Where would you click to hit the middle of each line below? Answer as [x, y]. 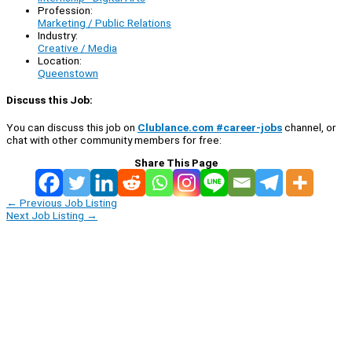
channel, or [309, 127]
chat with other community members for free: [114, 139]
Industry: [58, 36]
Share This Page [176, 162]
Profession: [65, 11]
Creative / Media [77, 48]
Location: [60, 61]
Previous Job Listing [67, 202]
